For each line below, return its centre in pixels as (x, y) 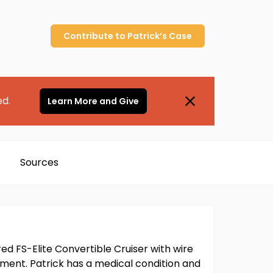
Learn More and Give (93, 101)
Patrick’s (147, 36)
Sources (39, 162)
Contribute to (95, 36)
